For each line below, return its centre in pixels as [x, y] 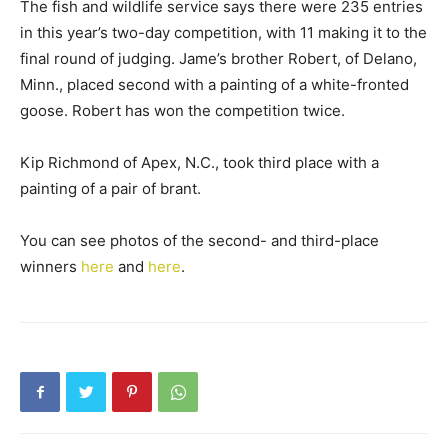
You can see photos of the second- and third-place [199, 240]
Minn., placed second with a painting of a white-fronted [214, 84]
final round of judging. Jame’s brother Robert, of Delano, [218, 58]
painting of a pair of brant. [110, 188]
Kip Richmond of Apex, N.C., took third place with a [199, 162]
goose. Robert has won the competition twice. [182, 110]
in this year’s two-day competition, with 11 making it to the [223, 32]
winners [50, 266]
